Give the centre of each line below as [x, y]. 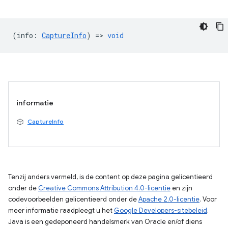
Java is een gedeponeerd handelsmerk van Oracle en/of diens [105, 222]
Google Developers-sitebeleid [161, 210]
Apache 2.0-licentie [169, 199]
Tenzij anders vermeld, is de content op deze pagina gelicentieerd [110, 177]
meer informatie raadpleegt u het [61, 210]
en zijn [181, 188]
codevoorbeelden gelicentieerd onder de [73, 199]
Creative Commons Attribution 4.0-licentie [104, 188]
